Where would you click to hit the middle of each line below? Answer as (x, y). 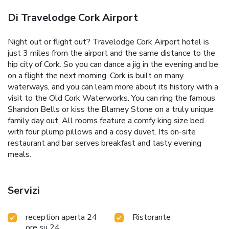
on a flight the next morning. (58, 75)
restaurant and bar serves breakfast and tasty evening (105, 143)
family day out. (34, 120)
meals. (19, 154)
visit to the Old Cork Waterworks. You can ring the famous (111, 98)
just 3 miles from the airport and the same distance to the (111, 53)
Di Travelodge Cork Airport (73, 17)
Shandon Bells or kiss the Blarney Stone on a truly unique (111, 109)
